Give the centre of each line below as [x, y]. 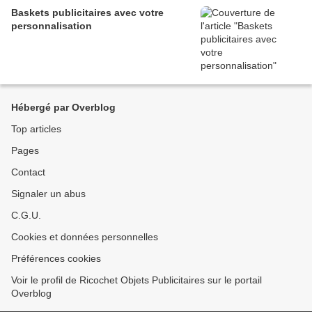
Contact [28, 172]
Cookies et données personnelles [85, 237]
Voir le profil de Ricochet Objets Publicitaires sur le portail [136, 280]
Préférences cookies [56, 259]
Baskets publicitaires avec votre [87, 13]
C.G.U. [26, 216]
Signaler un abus [48, 194]
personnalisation [52, 26]
